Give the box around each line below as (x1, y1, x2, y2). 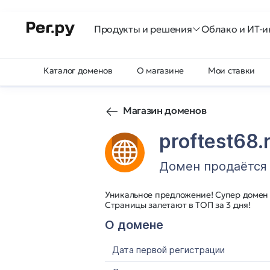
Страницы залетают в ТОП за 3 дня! (105, 199, 251, 210)
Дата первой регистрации (112, 244, 225, 256)
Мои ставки (208, 65, 256, 76)
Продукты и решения (94, 23, 192, 35)
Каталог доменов (43, 65, 113, 76)
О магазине (136, 65, 184, 76)
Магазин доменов (123, 104, 207, 116)
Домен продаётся (159, 159, 267, 174)
